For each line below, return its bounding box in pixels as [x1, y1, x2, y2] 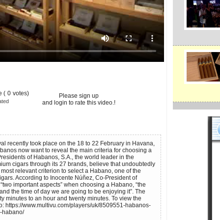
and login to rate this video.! [42, 99, 115, 106]
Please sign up [58, 92, 99, 99]
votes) [12, 90, 29, 97]
